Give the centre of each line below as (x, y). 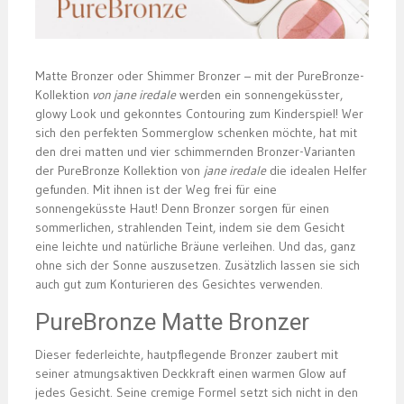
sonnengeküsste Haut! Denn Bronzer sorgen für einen (182, 209)
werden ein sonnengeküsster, (259, 95)
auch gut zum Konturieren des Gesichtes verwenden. (179, 285)
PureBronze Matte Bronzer (172, 322)
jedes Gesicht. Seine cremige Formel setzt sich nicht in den (196, 393)
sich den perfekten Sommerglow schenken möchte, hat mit (196, 133)
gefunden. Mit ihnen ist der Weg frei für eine (156, 190)
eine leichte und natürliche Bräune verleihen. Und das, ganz (195, 247)
